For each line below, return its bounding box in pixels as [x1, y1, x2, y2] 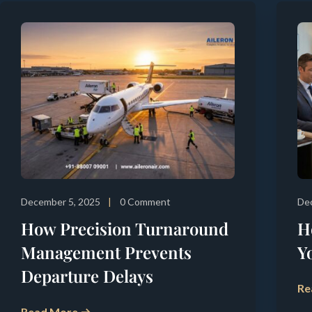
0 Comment [120, 195, 171, 208]
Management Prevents [21, 240, 192, 263]
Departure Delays [21, 264, 153, 287]
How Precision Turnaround [21, 217, 228, 240]
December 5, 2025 [21, 195, 100, 208]
